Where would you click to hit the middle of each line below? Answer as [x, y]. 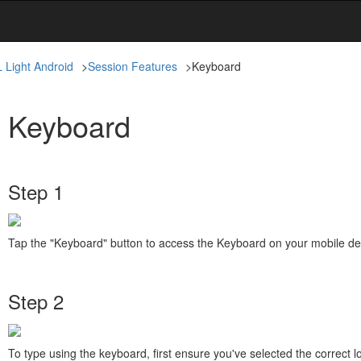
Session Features [133, 66]
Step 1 [36, 191]
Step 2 [36, 301]
